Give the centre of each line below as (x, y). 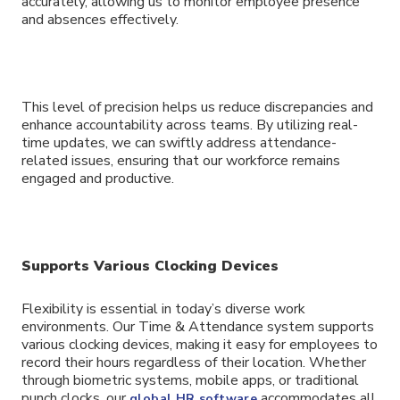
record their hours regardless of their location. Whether (194, 363)
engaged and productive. (98, 178)
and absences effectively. (100, 20)
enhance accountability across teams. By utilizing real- (190, 125)
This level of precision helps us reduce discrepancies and (197, 107)
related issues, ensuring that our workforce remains (181, 160)
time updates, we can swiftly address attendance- (179, 142)
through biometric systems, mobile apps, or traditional (190, 381)
